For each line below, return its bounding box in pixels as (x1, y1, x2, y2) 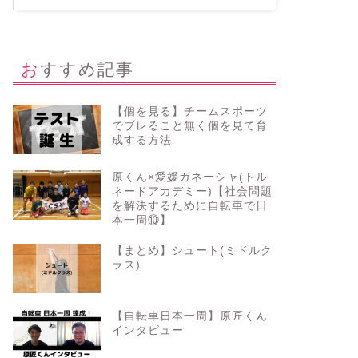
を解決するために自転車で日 (111, 199, 268, 212)
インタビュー (111, 324, 184, 336)
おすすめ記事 (39, 58, 134, 79)
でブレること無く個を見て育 (111, 119, 268, 132)
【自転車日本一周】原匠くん (111, 309, 268, 322)
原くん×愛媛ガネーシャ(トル (111, 170, 268, 183)
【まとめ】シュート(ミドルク (111, 244, 272, 257)
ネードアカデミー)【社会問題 (111, 185, 272, 197)
